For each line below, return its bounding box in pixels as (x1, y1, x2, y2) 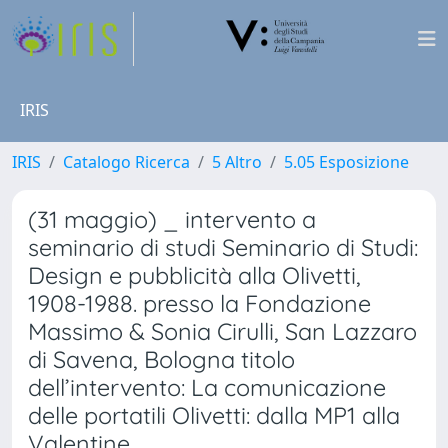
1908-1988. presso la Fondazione (28, 289, 371, 318)
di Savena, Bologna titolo (28, 345, 295, 374)
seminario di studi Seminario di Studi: (28, 233, 418, 262)
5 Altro (212, 151, 262, 173)
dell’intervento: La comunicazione (28, 373, 386, 402)
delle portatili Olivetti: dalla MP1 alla (28, 401, 400, 430)
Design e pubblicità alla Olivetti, (28, 261, 361, 290)
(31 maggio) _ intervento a (28, 205, 316, 234)
